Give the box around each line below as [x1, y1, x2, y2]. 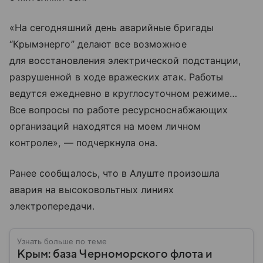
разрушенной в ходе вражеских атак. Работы [9, 71, 223, 83]
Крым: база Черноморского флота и [17, 248, 213, 261]
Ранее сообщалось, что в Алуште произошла [9, 167, 220, 180]
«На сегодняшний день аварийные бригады [9, 22, 214, 34]
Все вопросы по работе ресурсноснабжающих [9, 104, 228, 116]
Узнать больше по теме [17, 237, 107, 247]
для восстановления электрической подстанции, [9, 55, 241, 67]
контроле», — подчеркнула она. [9, 137, 158, 149]
